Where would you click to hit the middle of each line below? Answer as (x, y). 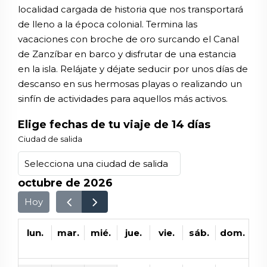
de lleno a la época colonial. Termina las (108, 24)
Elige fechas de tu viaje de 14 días (114, 125)
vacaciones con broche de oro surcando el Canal (128, 39)
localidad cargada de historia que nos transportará (131, 9)
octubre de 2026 (65, 183)
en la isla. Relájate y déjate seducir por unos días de (133, 69)
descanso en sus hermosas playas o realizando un (130, 83)
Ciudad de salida (50, 139)
